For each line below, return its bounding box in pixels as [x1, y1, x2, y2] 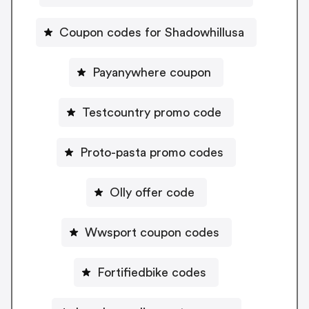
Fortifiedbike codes [97, 266, 206, 279]
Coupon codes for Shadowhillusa [59, 26, 244, 39]
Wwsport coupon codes [84, 226, 219, 239]
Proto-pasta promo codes [80, 146, 223, 159]
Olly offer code [109, 186, 195, 199]
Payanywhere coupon [92, 66, 211, 79]
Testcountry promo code [82, 106, 221, 119]
